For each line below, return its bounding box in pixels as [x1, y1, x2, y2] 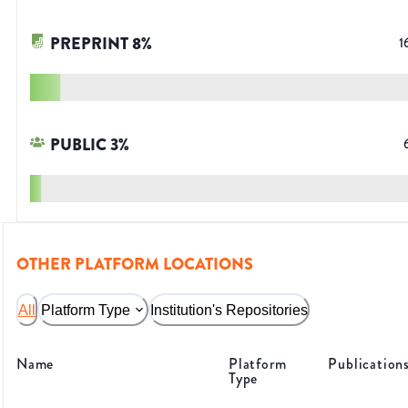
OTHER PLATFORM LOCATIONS [16, 252, 253, 277]
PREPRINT [50, 32, 128, 56]
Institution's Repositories [150, 301, 308, 318]
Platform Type [41, 301, 130, 318]
